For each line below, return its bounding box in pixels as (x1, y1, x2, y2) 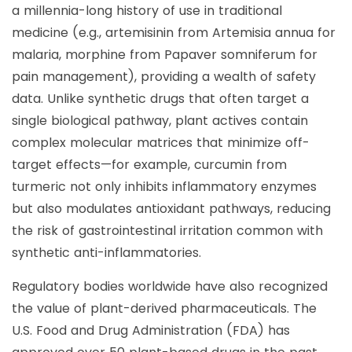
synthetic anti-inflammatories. (12, 244, 201, 262)
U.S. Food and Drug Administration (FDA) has (12, 321, 290, 340)
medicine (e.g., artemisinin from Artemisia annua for (12, 24, 335, 42)
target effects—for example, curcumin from (12, 156, 287, 174)
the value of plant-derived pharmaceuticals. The (12, 299, 317, 318)
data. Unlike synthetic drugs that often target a (12, 90, 309, 108)
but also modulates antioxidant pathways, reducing (12, 200, 331, 218)
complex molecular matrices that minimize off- (12, 134, 310, 152)
